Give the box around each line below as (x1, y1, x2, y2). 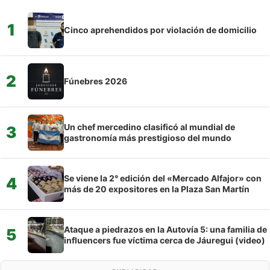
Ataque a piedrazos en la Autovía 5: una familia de (64, 224, 267, 234)
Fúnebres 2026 (64, 75, 127, 86)
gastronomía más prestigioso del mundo (64, 132, 231, 143)
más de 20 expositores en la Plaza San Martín (64, 183, 250, 194)
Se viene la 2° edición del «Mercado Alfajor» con (64, 172, 262, 183)
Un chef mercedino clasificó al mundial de (64, 121, 235, 132)
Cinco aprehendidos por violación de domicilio (64, 24, 257, 35)
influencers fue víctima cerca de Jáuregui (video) (64, 234, 265, 245)
